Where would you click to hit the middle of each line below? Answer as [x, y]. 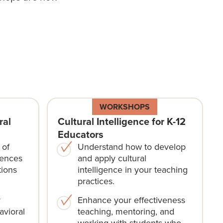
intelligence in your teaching [132, 169]
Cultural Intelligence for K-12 [121, 121]
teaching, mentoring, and [126, 211]
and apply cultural [112, 158]
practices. [96, 181]
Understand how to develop [131, 146]
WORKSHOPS [125, 107]
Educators [80, 134]
